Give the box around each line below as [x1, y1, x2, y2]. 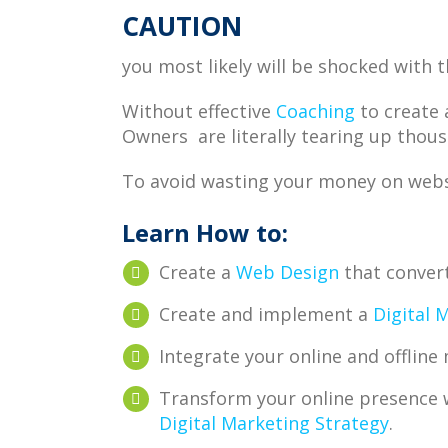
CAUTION [122, 8, 242, 44]
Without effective [122, 99, 276, 123]
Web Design [236, 260, 339, 284]
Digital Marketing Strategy [159, 411, 389, 435]
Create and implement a [159, 302, 373, 326]
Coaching [276, 99, 355, 123]
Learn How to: [122, 216, 288, 249]
